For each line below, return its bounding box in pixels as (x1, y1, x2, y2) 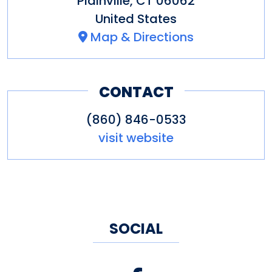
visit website (98, 129, 174, 147)
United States (95, 10, 177, 27)
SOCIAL (109, 219, 163, 239)
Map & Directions (90, 28, 194, 46)
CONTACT (98, 81, 174, 102)
